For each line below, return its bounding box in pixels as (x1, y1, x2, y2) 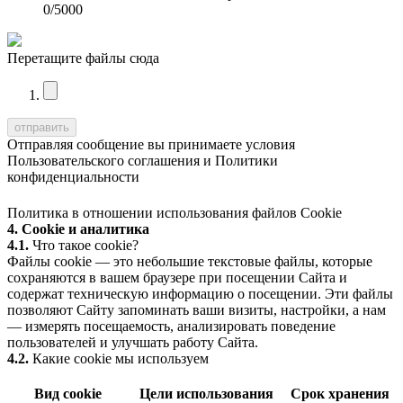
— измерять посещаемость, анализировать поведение (7, 318, 336, 334)
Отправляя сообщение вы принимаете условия (7, 136, 295, 152)
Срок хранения (291, 385, 390, 401)
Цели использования (139, 385, 273, 401)
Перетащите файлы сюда (7, 49, 159, 66)
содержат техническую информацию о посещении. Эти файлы (7, 285, 393, 301)
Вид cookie (34, 385, 102, 401)
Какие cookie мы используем (29, 350, 209, 366)
